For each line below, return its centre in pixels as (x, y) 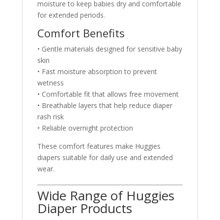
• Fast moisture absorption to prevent (97, 71)
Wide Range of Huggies (106, 195)
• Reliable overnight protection (85, 128)
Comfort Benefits (81, 33)
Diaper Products (84, 208)
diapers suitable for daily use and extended (105, 157)
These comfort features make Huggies (99, 146)
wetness (50, 82)
